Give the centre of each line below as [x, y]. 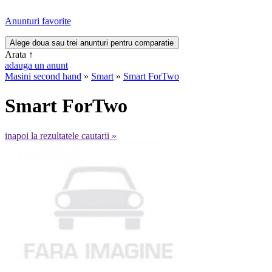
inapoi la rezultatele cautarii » [61, 135]
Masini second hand [43, 76]
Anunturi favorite [38, 21]
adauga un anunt [36, 65]
